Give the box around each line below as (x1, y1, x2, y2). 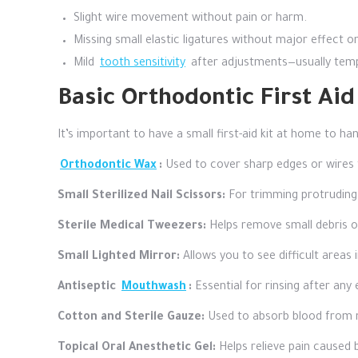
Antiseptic (58, 281, 119, 294)
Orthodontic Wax (60, 160, 157, 173)
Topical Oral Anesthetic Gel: (58, 342, 216, 355)
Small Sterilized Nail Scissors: (58, 190, 225, 203)
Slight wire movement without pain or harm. (74, 13, 307, 26)
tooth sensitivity (100, 58, 185, 70)
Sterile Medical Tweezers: (58, 221, 206, 233)
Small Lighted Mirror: (58, 251, 180, 264)
